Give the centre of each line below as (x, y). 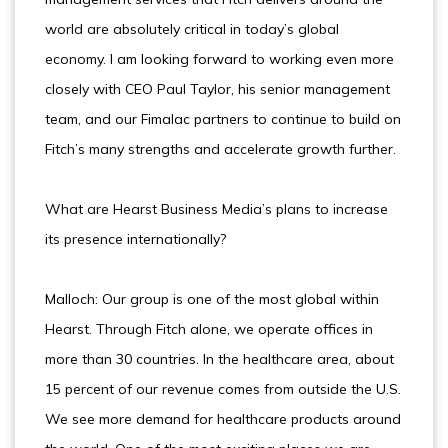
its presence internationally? (135, 239)
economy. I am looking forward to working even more (219, 59)
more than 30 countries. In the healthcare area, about (219, 359)
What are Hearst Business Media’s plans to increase (216, 209)
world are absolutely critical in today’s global (192, 29)
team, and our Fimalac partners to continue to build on (223, 119)
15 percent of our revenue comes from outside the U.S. (223, 389)
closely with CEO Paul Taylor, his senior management (217, 89)
